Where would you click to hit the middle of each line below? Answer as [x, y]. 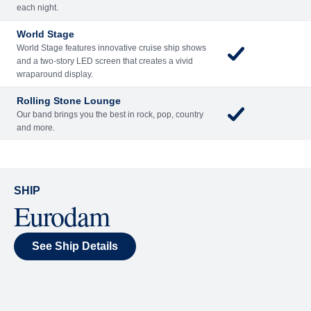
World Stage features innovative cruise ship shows [111, 48]
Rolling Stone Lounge [69, 101]
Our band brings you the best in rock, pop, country [110, 115]
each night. [37, 8]
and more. [36, 128]
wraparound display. [55, 74]
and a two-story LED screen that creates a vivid [105, 61]
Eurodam [62, 216]
